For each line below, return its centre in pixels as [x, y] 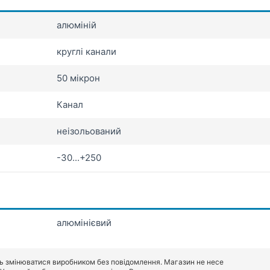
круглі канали [86, 52]
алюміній [77, 25]
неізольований [89, 131]
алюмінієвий [84, 223]
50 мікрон [78, 78]
